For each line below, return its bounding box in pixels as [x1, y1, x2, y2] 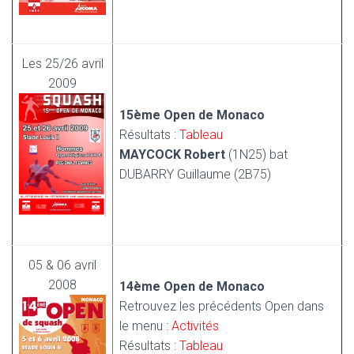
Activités [171, 318, 219, 333]
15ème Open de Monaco [119, 107, 265, 122]
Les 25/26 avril [21, 56, 104, 71]
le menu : [119, 318, 171, 333]
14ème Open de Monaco [119, 279, 265, 294]
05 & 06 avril [28, 258, 96, 273]
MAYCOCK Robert [119, 147, 225, 162]
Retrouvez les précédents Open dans [119, 299, 324, 314]
